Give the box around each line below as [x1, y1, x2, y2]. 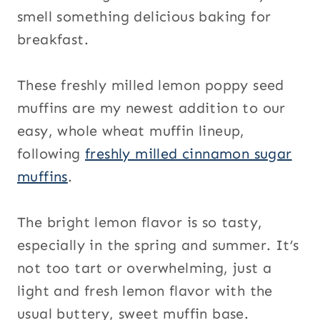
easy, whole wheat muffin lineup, [17, 122, 245, 140]
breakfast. [17, 31, 89, 49]
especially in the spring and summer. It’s [17, 236, 299, 254]
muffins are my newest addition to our [17, 99, 286, 117]
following [17, 145, 86, 163]
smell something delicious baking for [17, 8, 271, 26]
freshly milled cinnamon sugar [85, 145, 292, 163]
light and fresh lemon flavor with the [17, 282, 273, 300]
